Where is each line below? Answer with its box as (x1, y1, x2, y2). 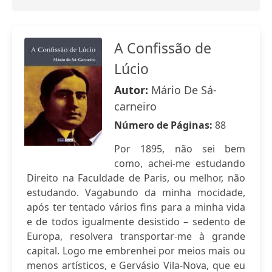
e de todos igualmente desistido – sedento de (27, 215, 245, 228)
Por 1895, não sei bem (114, 142, 245, 155)
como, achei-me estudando (114, 157, 245, 170)
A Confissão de (114, 38, 211, 58)
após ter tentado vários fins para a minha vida (27, 200, 245, 214)
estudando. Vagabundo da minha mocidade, (27, 186, 245, 199)
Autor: (114, 83, 151, 97)
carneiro (114, 99, 157, 114)
